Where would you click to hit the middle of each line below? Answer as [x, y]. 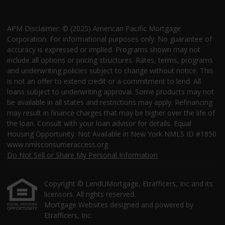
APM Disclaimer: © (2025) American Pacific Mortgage [94, 29]
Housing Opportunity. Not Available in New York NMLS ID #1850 [112, 134]
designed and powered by [152, 205]
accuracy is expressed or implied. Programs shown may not [104, 50]
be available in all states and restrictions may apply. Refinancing [110, 102]
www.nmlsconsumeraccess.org [58, 145]
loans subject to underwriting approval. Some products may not [110, 92]
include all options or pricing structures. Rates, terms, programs [110, 60]
